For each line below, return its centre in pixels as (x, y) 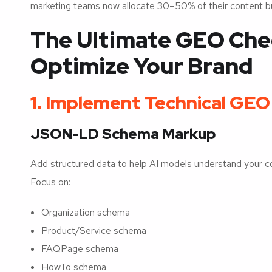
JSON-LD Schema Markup (123, 134)
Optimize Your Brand (141, 66)
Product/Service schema (94, 230)
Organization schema (86, 212)
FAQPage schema (80, 248)
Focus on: (50, 182)
